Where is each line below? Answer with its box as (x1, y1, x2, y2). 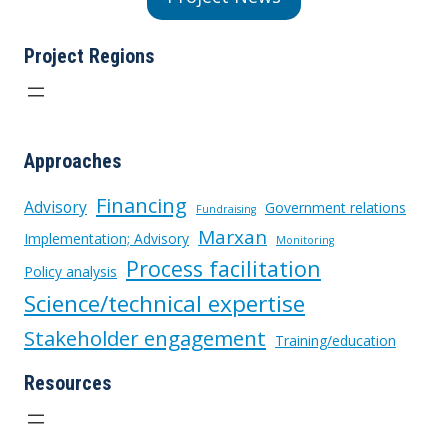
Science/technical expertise (24, 287, 305, 319)
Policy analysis (24, 261, 117, 281)
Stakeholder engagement (24, 323, 266, 352)
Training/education (275, 330, 396, 350)
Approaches (24, 148, 122, 173)
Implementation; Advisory (24, 228, 189, 248)
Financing (96, 191, 187, 219)
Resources (24, 370, 112, 395)
